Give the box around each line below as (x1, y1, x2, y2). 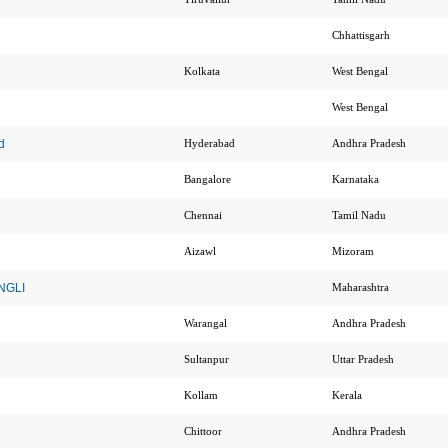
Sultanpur (183, 353, 232, 365)
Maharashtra (331, 281, 392, 293)
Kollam (183, 389, 221, 401)
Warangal (183, 317, 230, 329)
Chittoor (183, 425, 225, 437)
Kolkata (183, 65, 223, 77)
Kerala (331, 389, 365, 401)
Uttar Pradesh (331, 353, 397, 365)
